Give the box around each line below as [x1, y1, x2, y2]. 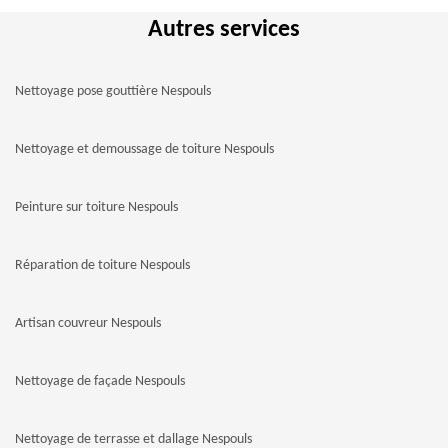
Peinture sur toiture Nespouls [15, 200, 178, 215]
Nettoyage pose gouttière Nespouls [15, 84, 211, 99]
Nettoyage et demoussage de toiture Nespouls [15, 142, 274, 157]
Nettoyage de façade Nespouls [15, 374, 185, 389]
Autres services [148, 18, 300, 42]
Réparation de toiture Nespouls [15, 258, 190, 273]
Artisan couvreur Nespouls [15, 316, 161, 331]
